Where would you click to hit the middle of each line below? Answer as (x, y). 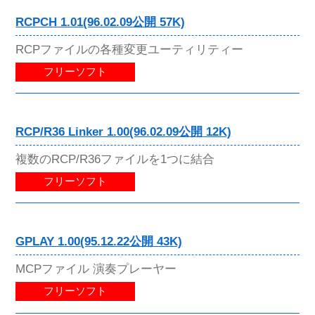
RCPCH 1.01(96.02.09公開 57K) (101, 22)
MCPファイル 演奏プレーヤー (96, 269)
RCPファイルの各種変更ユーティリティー (130, 49)
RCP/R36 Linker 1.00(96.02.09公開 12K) (124, 131)
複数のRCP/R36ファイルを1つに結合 (115, 159)
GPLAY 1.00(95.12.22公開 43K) (99, 242)
